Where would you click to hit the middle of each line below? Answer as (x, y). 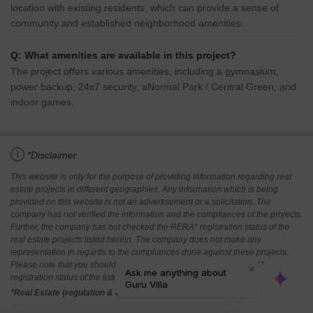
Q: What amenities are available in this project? (123, 56)
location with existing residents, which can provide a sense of (145, 8)
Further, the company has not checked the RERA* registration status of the (150, 227)
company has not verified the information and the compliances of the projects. (156, 215)
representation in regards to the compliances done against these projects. (150, 253)
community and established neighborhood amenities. (127, 23)
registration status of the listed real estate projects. (105, 278)
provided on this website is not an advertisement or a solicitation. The (141, 202)
